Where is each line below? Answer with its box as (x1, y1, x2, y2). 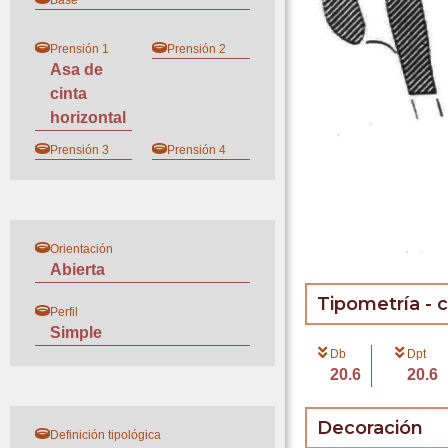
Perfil (50, 305, 78, 319)
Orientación (50, 242, 113, 256)
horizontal (50, 109, 126, 126)
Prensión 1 (50, 42, 109, 56)
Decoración (316, 416, 423, 439)
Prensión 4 (167, 143, 227, 157)
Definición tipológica (50, 428, 161, 442)
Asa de (50, 61, 103, 78)
